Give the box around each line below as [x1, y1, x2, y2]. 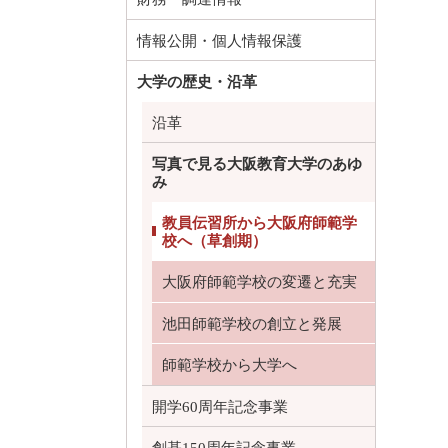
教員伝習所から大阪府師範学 [162, 214, 357, 231]
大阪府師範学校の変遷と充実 [162, 274, 357, 290]
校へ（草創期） [162, 232, 267, 249]
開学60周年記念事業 [152, 398, 288, 415]
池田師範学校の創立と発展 [162, 315, 342, 332]
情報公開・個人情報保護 [137, 32, 302, 49]
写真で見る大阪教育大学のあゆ [152, 156, 362, 172]
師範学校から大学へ [162, 357, 297, 373]
